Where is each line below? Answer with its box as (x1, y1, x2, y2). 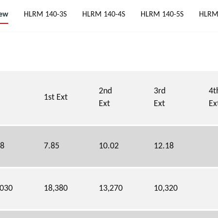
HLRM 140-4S (82, 11, 125, 18)
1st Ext (44, 93, 68, 102)
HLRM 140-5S (140, 11, 183, 18)
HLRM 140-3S (23, 11, 67, 18)
